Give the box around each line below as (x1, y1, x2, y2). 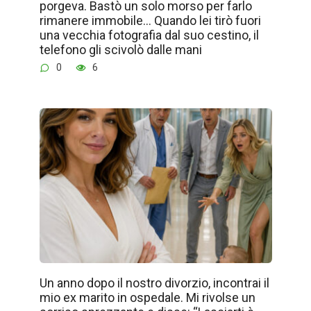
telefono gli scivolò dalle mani (39, 42, 202, 57)
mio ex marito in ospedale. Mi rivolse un (39, 290, 255, 305)
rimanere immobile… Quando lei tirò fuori (39, 12, 261, 28)
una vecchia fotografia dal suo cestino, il (39, 27, 259, 42)
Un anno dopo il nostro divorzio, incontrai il (39, 276, 269, 291)
